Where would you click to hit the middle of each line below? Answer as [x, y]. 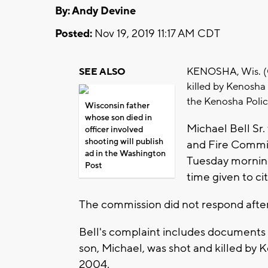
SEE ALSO [102, 71]
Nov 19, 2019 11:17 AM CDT [156, 33]
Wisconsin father [117, 106]
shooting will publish [124, 141]
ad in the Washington [125, 153]
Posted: [74, 33]
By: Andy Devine [95, 11]
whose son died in [118, 118]
